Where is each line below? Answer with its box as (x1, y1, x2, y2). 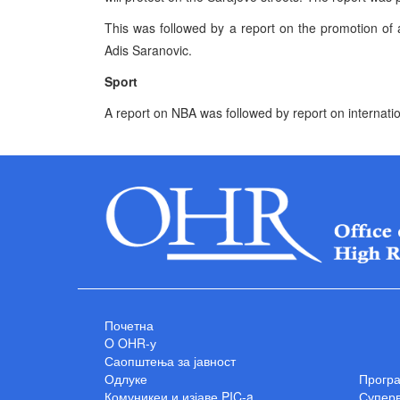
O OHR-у (104, 333, 156, 352)
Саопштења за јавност (104, 351, 236, 370)
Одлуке (104, 369, 147, 387)
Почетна (104, 315, 154, 334)
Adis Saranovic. (104, 41, 192, 59)
